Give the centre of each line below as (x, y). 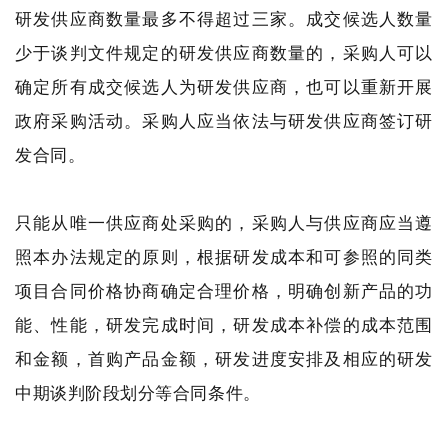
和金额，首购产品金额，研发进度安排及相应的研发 (224, 358)
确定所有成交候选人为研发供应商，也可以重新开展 (224, 86)
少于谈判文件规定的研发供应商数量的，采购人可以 (224, 52)
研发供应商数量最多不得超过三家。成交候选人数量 (224, 18)
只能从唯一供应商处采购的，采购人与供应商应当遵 (224, 222)
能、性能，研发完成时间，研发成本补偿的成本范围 (224, 324)
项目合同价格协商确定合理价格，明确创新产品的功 (224, 290)
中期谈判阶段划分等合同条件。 (138, 392)
